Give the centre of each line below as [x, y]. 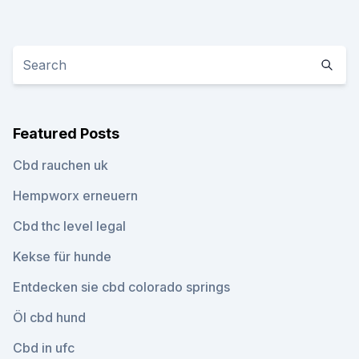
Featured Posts [66, 133]
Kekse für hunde [62, 256]
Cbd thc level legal [69, 226]
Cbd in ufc [44, 348]
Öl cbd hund [49, 317]
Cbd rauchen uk [61, 165]
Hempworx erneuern [75, 196]
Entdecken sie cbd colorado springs [121, 287]
